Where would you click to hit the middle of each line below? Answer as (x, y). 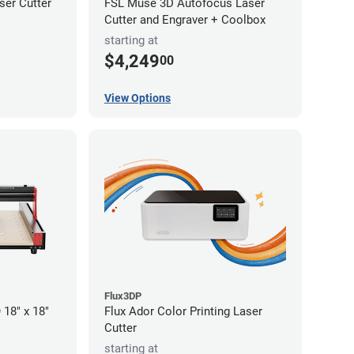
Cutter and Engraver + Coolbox (185, 19)
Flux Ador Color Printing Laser (183, 311)
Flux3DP (123, 296)
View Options (137, 98)
